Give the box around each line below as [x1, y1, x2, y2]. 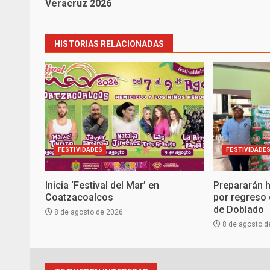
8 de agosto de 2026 [52, 208, 123, 217]
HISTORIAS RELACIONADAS [54, 39, 164, 49]
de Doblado [213, 204, 265, 216]
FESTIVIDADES [58, 146, 103, 154]
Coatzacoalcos [45, 192, 113, 204]
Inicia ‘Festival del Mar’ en [45, 180, 159, 192]
